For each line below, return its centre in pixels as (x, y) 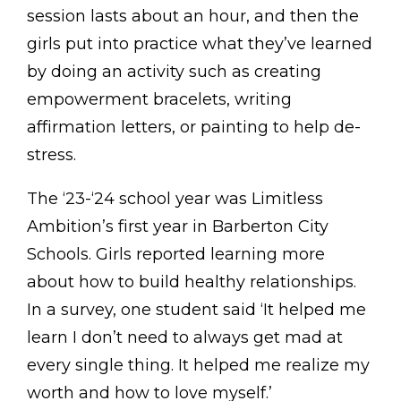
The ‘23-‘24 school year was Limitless (175, 198)
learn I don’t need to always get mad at (185, 337)
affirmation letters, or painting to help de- (194, 127)
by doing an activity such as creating (174, 71)
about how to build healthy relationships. (192, 282)
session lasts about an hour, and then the (193, 16)
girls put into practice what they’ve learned (200, 43)
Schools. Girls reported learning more (176, 254)
